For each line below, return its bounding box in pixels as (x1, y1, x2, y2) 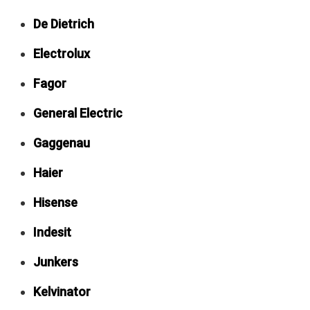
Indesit (33, 224, 71, 239)
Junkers (33, 254, 78, 269)
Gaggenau (33, 135, 90, 150)
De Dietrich (33, 16, 94, 31)
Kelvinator (33, 284, 91, 299)
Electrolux (33, 46, 90, 61)
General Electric (33, 105, 122, 120)
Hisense (33, 194, 77, 210)
